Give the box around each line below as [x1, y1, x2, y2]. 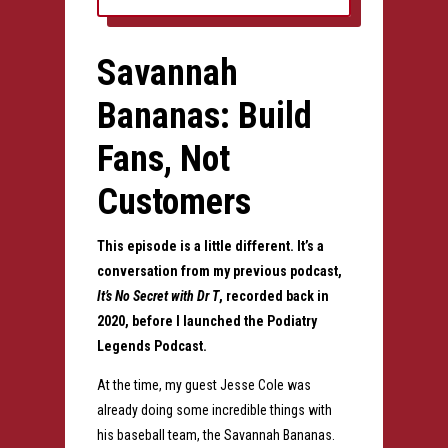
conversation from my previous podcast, [96, 263, 342, 280]
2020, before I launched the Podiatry [96, 313, 317, 330]
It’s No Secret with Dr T [96, 288, 219, 305]
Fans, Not [96, 138, 230, 181]
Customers [96, 181, 251, 224]
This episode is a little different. [96, 238, 297, 255]
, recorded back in [218, 288, 329, 305]
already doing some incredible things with [96, 402, 332, 419]
